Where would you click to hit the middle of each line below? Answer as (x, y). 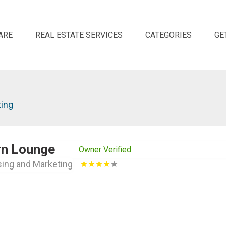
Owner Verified (105, 149)
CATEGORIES (169, 35)
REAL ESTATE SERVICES (79, 35)
